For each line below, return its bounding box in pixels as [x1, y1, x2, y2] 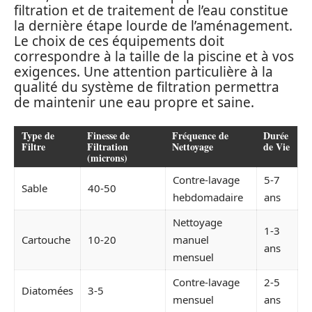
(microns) [87, 150, 127, 165]
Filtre [22, 139, 45, 154]
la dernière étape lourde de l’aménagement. [14, 17, 292, 35]
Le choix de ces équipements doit [14, 32, 224, 50]
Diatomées [22, 283, 73, 297]
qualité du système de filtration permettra [14, 78, 279, 96]
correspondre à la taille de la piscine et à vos [14, 47, 294, 65]
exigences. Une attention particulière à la [14, 63, 273, 81]
